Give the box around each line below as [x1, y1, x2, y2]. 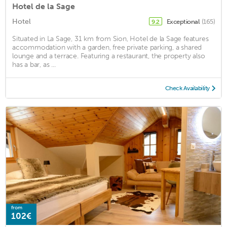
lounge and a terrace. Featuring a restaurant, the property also [12, 51, 205, 60]
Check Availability [165, 84, 210, 92]
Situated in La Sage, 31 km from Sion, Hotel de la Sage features [12, 34, 209, 43]
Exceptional [166, 17, 201, 25]
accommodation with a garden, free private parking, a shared [12, 43, 202, 52]
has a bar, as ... [12, 60, 56, 69]
